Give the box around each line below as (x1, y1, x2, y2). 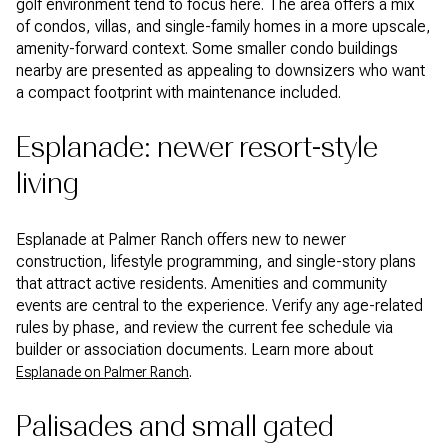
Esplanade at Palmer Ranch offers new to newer (16, 229, 346, 249)
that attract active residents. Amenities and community (16, 273, 387, 293)
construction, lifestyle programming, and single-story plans (16, 251, 416, 271)
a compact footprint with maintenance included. (16, 82, 341, 102)
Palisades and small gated (16, 410, 334, 444)
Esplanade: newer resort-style (16, 131, 378, 165)
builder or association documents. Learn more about (16, 339, 373, 359)
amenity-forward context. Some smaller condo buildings (16, 38, 398, 58)
